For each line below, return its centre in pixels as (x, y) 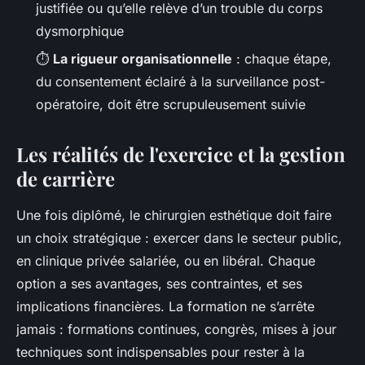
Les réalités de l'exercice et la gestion (181, 154)
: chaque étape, (282, 59)
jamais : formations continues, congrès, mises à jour (176, 330)
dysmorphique (80, 31)
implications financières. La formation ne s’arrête (165, 307)
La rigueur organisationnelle (143, 59)
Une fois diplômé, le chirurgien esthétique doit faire (174, 215)
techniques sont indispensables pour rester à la (161, 352)
